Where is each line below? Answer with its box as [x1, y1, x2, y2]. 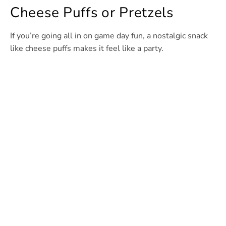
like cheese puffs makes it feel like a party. [10, 43, 163, 54]
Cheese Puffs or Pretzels [10, 3, 174, 23]
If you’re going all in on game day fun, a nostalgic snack [10, 30, 208, 42]
